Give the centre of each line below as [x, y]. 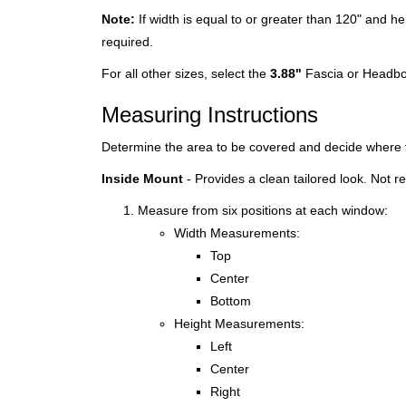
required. [127, 42]
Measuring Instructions [210, 115]
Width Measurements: [237, 233]
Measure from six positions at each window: [263, 210]
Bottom [231, 301]
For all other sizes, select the [186, 73]
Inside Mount [142, 179]
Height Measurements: [239, 324]
